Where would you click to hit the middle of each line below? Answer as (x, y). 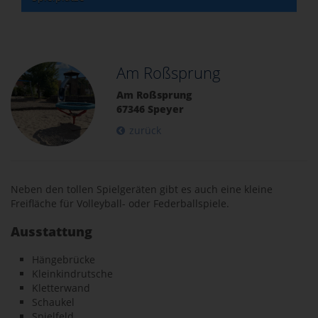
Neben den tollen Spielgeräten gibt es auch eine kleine (142, 190)
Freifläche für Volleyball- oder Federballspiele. (120, 204)
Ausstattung (51, 232)
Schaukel (53, 302)
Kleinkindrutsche (72, 274)
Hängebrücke (64, 260)
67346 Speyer (150, 109)
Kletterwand (61, 288)
